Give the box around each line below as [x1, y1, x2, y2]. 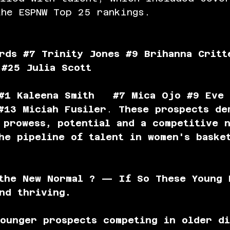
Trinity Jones [35, 48, 126, 59]
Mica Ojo [125, 89, 187, 101]
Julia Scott [20, 62, 91, 73]
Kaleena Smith [11, 89, 113, 101]
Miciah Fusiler [16, 103, 106, 114]
